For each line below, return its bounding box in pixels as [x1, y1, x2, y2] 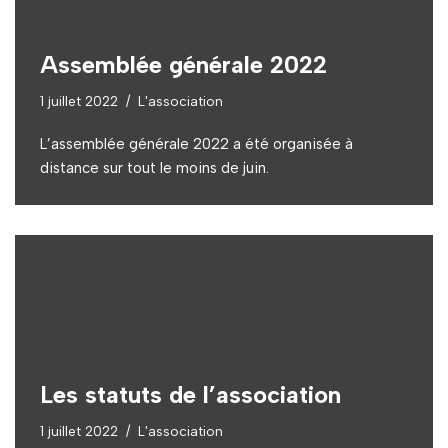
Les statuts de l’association [40, 379, 341, 409]
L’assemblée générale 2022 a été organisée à [40, 134, 353, 153]
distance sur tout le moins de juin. [40, 158, 269, 177]
